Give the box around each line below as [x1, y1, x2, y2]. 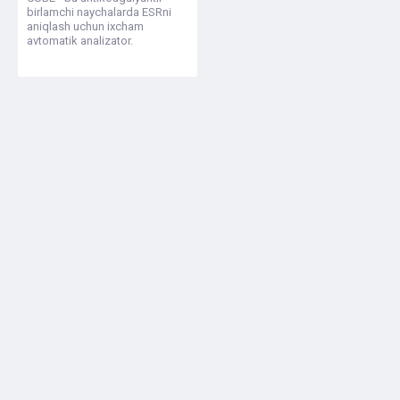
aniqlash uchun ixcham [27, 19, 144, 33]
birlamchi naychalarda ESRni [27, 4, 171, 19]
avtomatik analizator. [27, 33, 133, 47]
